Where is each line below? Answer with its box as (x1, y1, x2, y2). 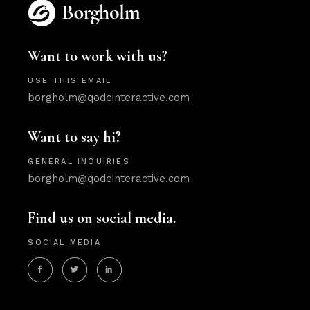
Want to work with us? (28, 46, 168, 65)
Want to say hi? (28, 127, 122, 146)
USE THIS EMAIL (28, 75, 112, 85)
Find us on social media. (28, 208, 176, 227)
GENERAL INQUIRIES (28, 156, 130, 166)
